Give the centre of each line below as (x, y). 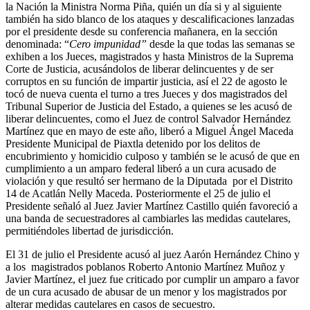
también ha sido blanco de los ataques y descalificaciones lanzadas (150, 19)
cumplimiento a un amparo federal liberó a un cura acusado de (141, 169)
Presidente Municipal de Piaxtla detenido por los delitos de (133, 144)
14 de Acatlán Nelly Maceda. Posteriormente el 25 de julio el (138, 194)
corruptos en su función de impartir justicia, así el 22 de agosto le (146, 82)
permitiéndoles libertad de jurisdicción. (90, 231)
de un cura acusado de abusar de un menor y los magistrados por (146, 292)
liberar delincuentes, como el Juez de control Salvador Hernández (148, 119)
